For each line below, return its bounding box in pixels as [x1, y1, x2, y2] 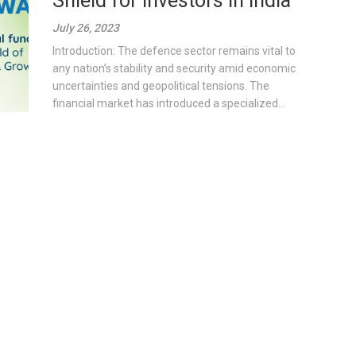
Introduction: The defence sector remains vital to [52, 44, 296, 57]
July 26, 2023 [52, 21, 120, 34]
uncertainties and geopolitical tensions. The [52, 79, 270, 92]
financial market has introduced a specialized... [52, 97, 286, 110]
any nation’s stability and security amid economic [52, 62, 296, 75]
